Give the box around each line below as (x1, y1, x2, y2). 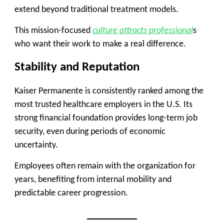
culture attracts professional (92, 25, 193, 35)
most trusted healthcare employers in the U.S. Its (14, 99, 192, 109)
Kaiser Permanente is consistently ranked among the (14, 86, 203, 96)
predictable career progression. (14, 188, 128, 198)
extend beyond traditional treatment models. (14, 4, 178, 14)
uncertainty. (14, 140, 58, 150)
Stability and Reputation (14, 61, 139, 74)
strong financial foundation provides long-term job (14, 113, 197, 123)
